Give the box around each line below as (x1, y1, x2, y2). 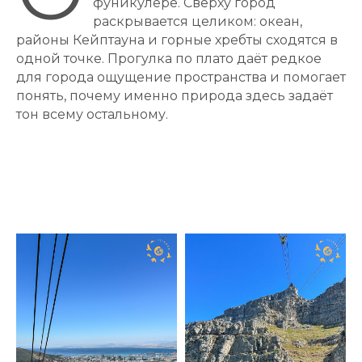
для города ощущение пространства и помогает (16, 69, 346, 86)
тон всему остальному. (16, 107, 168, 123)
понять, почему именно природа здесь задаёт (16, 88, 333, 104)
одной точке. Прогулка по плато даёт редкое (16, 51, 322, 67)
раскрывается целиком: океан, (93, 14, 302, 30)
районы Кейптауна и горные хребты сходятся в (16, 32, 338, 48)
